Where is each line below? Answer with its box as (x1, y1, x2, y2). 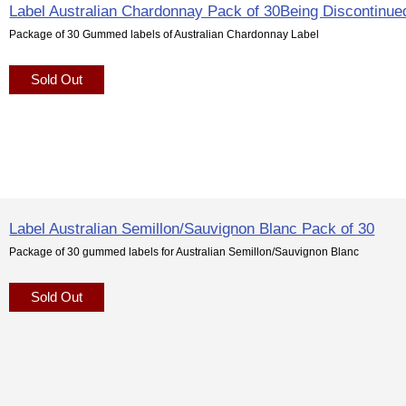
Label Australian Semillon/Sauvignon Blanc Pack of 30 (9, 218, 375, 237)
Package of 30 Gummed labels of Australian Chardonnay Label (9, 27, 320, 40)
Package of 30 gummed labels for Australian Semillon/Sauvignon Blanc (9, 245, 360, 257)
